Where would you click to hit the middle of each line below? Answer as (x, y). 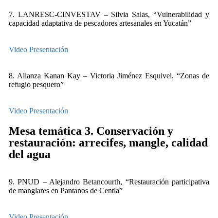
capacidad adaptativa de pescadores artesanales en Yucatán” (100, 23)
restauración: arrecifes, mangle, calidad (108, 143)
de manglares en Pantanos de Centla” (66, 191)
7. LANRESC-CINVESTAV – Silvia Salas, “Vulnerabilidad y (109, 14)
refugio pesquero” (36, 84)
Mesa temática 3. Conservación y (91, 131)
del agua (30, 154)
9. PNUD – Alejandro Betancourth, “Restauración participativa (109, 182)
